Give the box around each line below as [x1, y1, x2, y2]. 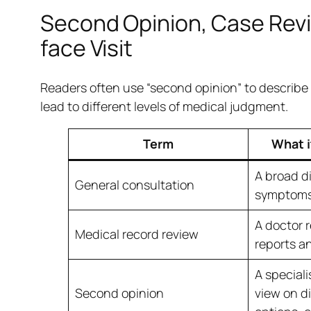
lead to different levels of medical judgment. [40, 98, 288, 115]
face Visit [40, 32, 133, 63]
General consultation [74, 176, 194, 194]
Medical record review [74, 226, 199, 243]
